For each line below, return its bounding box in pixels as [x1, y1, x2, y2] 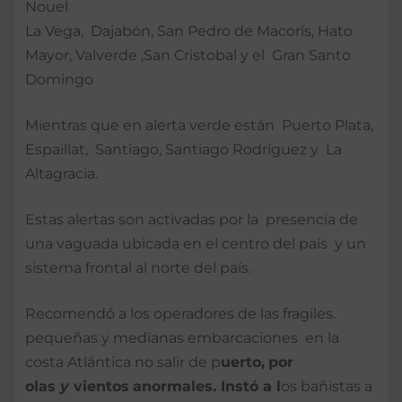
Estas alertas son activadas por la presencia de [25, 210, 358, 228]
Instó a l [221, 377, 281, 395]
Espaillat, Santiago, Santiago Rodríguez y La [25, 140, 342, 158]
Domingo [25, 70, 93, 88]
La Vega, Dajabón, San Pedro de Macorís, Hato [25, 22, 353, 39]
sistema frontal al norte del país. [25, 258, 251, 276]
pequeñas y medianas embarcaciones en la [25, 328, 339, 346]
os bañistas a [281, 377, 372, 395]
